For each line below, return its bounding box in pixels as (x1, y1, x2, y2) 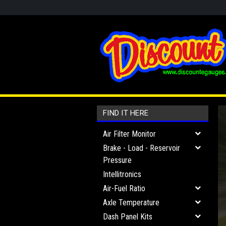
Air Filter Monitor (103, 129, 156, 139)
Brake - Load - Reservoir (103, 143, 180, 153)
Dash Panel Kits (103, 212, 152, 221)
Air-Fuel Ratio (103, 184, 145, 193)
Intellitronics (103, 169, 141, 179)
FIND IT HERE (103, 108, 148, 118)
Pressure (103, 155, 132, 165)
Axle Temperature (103, 198, 159, 207)
